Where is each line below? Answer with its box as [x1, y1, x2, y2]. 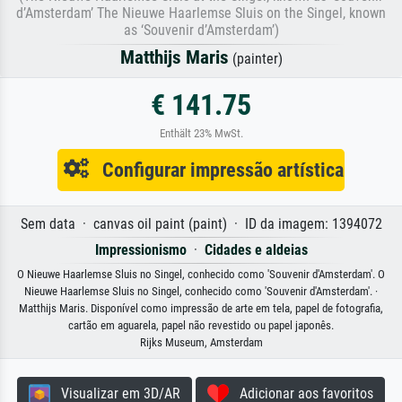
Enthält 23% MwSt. [159, 126, 243, 140]
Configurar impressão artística [89, 157, 344, 181]
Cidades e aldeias [204, 240, 308, 258]
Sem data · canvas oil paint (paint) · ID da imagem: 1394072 [20, 214, 382, 232]
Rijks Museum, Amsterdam [139, 335, 263, 349]
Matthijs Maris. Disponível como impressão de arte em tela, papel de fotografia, [19, 301, 383, 315]
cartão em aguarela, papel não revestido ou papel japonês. [68, 318, 334, 332]
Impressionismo [94, 240, 187, 258]
